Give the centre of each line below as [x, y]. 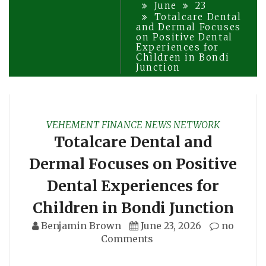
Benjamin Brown [81, 225]
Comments [127, 238]
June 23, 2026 [171, 225]
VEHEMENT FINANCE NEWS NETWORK [133, 124]
